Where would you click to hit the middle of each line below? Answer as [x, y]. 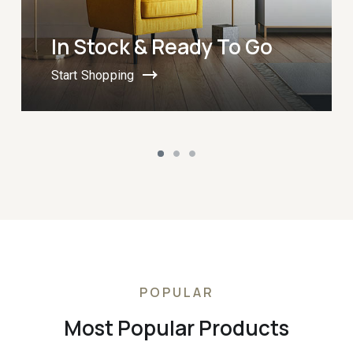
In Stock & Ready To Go [162, 47]
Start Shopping [93, 76]
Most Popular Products [176, 328]
